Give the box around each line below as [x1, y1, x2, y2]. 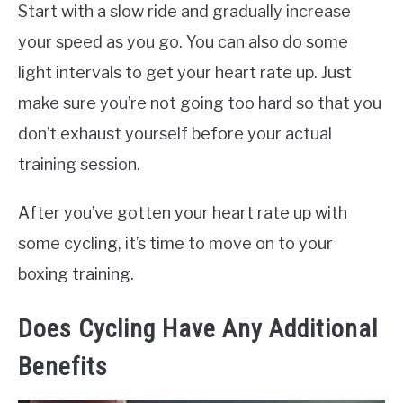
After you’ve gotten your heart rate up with [18, 202, 347, 222]
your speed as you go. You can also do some [18, 31, 348, 51]
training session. [18, 154, 140, 174]
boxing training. [18, 264, 134, 283]
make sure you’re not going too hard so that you [18, 93, 381, 112]
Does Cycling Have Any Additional [18, 313, 378, 344]
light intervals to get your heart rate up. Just [18, 62, 352, 82]
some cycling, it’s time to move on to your [18, 233, 333, 253]
